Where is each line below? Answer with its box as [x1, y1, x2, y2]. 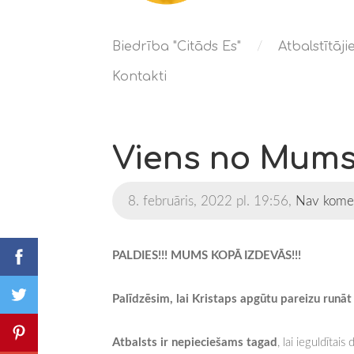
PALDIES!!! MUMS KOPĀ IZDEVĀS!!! [112, 246, 301, 264]
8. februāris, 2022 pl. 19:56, [128, 191, 292, 210]
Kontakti [112, 69, 167, 84]
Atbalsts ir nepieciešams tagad [112, 333, 277, 350]
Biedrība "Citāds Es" [112, 39, 241, 54]
